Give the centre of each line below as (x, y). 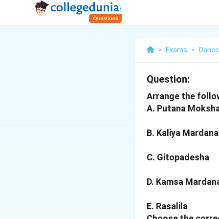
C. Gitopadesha (178, 157)
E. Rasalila (167, 206)
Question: (168, 79)
